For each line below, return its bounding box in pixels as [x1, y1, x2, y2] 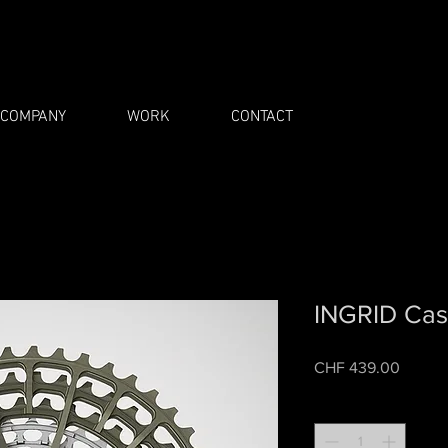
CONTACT [231, 107, 293, 127]
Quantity [314, 397, 366, 413]
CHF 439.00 [314, 359, 400, 376]
